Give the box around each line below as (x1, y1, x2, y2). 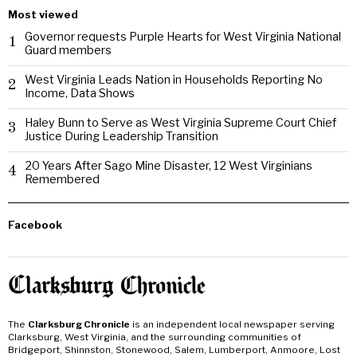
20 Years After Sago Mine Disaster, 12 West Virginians (24, 159, 312, 173)
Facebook (8, 218, 62, 231)
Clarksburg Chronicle (28, 318, 130, 330)
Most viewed (8, 8, 78, 21)
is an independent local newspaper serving (130, 318, 335, 330)
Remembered (24, 172, 100, 186)
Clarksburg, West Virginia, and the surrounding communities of (8, 331, 301, 343)
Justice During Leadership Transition (24, 129, 218, 143)
